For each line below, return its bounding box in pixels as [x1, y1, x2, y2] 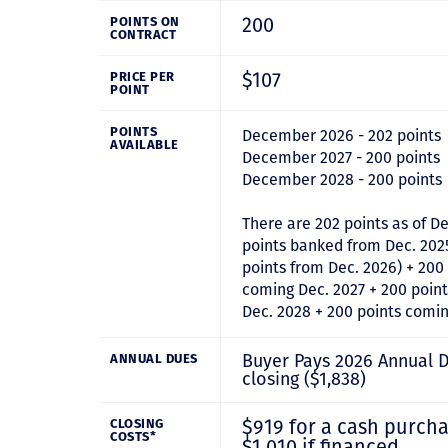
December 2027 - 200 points [242, 148, 440, 167]
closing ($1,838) [242, 368, 366, 390]
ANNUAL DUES [110, 351, 198, 366]
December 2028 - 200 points [242, 170, 442, 189]
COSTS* [110, 429, 156, 444]
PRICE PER [110, 69, 175, 84]
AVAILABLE [110, 137, 179, 152]
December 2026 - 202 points [242, 126, 441, 145]
